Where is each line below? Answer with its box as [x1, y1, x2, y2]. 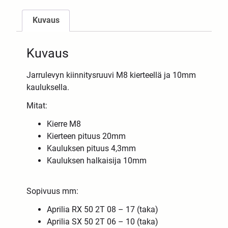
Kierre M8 [47, 119, 81, 129]
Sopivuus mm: [26, 186, 79, 196]
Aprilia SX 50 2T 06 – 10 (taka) [47, 217, 159, 227]
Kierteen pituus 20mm [47, 131, 126, 141]
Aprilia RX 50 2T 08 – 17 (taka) [47, 205, 159, 215]
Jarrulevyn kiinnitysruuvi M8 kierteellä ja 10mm [26, 70, 196, 80]
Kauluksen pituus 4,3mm [47, 144, 136, 154]
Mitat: [26, 101, 48, 111]
